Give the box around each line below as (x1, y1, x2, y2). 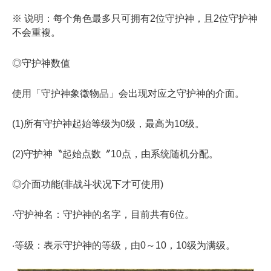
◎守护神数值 (12, 57, 70, 68)
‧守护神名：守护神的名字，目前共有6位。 (12, 209, 194, 220)
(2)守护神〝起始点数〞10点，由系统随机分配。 (12, 149, 218, 160)
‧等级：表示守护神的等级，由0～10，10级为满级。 (12, 240, 235, 250)
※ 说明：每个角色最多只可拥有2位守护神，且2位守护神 (12, 13, 258, 24)
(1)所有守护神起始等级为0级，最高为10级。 (12, 118, 204, 129)
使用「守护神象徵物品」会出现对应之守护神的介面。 (12, 88, 244, 99)
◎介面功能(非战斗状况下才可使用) (12, 179, 163, 190)
